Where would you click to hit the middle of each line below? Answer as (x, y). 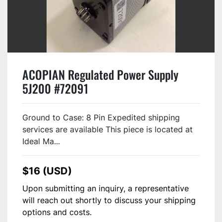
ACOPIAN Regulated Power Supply (100, 74)
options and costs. (57, 212)
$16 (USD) (47, 171)
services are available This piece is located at (108, 130)
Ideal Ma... (41, 141)
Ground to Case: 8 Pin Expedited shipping (101, 118)
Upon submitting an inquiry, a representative (106, 189)
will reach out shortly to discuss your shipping (109, 200)
